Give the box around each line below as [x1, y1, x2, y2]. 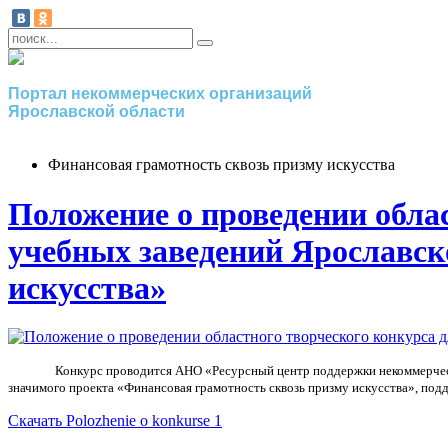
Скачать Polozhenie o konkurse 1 [8, 412, 222, 430]
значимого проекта [8, 380, 117, 396]
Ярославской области [8, 103, 185, 121]
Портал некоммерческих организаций [8, 85, 312, 103]
